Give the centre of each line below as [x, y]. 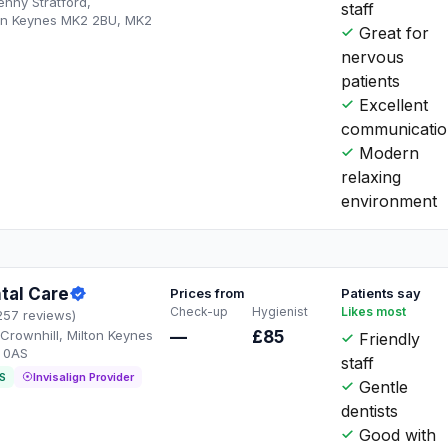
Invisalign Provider [83, 376]
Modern [387, 152]
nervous [373, 56]
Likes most [374, 311]
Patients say [381, 292]
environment [389, 200]
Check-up [199, 311]
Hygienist [279, 311]
